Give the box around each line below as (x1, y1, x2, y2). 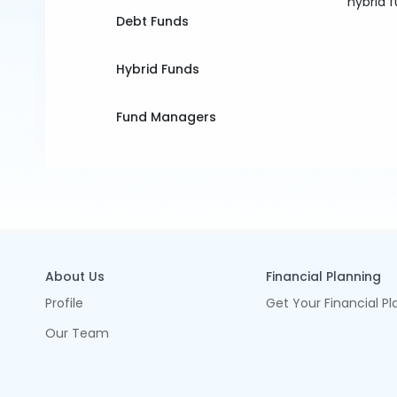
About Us (45, 268, 105, 285)
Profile (45, 294, 84, 312)
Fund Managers (116, 108, 217, 126)
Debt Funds (116, 12, 190, 30)
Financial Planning (265, 268, 381, 285)
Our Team (45, 324, 110, 342)
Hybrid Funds (116, 60, 200, 78)
